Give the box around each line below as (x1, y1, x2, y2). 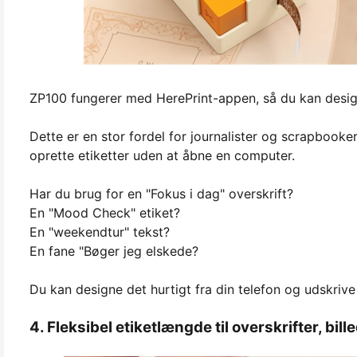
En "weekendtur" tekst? (29, 223, 170, 240)
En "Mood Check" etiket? (29, 204, 180, 221)
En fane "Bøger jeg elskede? (29, 242, 198, 259)
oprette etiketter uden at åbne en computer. (29, 147, 295, 163)
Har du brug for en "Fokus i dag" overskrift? (29, 185, 293, 202)
